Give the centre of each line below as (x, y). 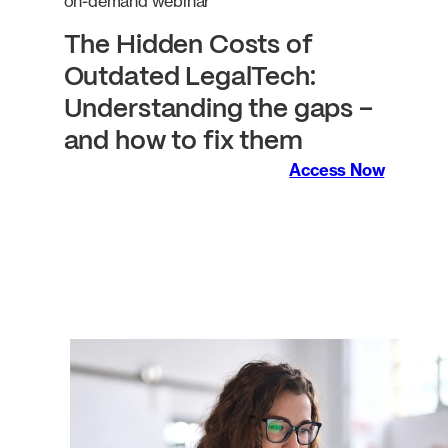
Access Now (337, 169)
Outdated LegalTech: (189, 77)
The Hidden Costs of (188, 45)
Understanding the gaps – (218, 109)
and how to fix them (183, 141)
